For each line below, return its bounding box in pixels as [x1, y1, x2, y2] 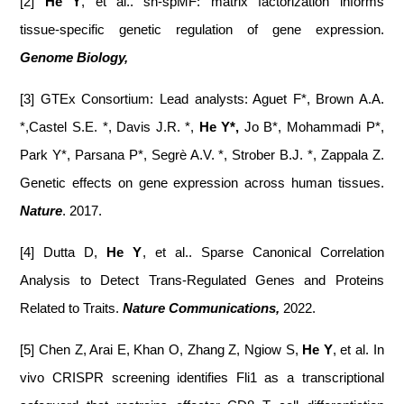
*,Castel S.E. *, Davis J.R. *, [20, 119, 199, 134]
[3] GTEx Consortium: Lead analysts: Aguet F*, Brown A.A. [20, 91, 384, 106]
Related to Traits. [20, 300, 124, 316]
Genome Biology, [20, 50, 129, 65]
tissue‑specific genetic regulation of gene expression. [20, 22, 384, 37]
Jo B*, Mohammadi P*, [243, 119, 384, 134]
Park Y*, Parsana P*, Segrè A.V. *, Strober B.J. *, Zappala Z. [20, 147, 384, 162]
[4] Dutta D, [20, 244, 107, 260]
